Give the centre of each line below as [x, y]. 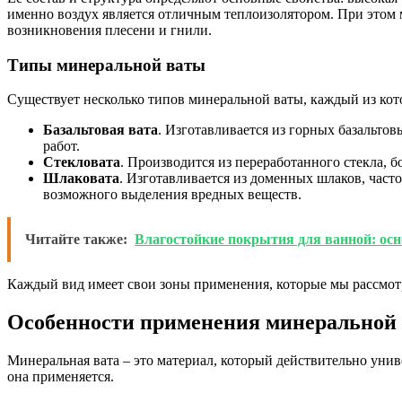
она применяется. [61, 377]
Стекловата [82, 162]
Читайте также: [76, 240]
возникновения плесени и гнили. [109, 30]
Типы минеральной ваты [106, 65]
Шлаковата [81, 179]
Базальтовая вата [100, 130]
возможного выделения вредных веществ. [172, 195]
